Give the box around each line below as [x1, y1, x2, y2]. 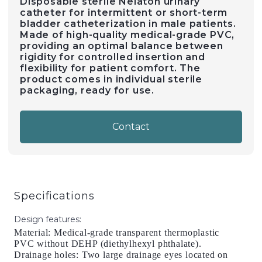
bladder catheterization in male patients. [20, 18, 236, 29]
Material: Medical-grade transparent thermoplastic [14, 227, 220, 237]
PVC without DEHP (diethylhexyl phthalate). [14, 239, 202, 249]
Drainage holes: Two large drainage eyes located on [14, 250, 228, 260]
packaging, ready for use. [20, 85, 155, 96]
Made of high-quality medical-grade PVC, [20, 29, 235, 40]
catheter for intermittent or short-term [20, 7, 228, 18]
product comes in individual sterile [20, 74, 202, 85]
